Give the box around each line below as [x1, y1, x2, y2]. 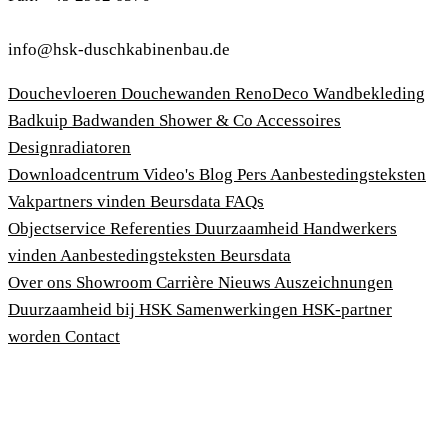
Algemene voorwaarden [8, 380, 177, 400]
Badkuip [8, 110, 72, 130]
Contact [65, 326, 120, 346]
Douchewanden [121, 83, 235, 103]
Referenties [110, 218, 195, 238]
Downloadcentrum [8, 164, 143, 184]
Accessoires [256, 110, 341, 130]
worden [8, 326, 65, 346]
